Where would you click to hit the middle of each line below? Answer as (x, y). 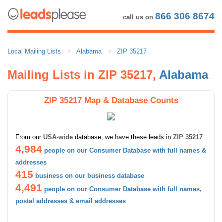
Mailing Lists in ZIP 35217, (83, 74)
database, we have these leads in (123, 137)
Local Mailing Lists (34, 51)
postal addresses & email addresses (71, 201)
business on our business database (90, 175)
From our (29, 137)
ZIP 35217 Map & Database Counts (111, 100)
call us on (139, 17)
